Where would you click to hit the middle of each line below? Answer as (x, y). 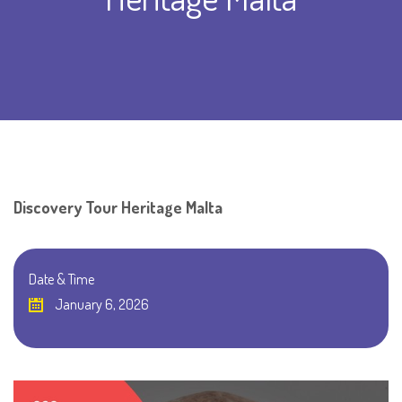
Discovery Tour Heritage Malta (118, 208)
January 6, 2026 (100, 305)
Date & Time (61, 280)
